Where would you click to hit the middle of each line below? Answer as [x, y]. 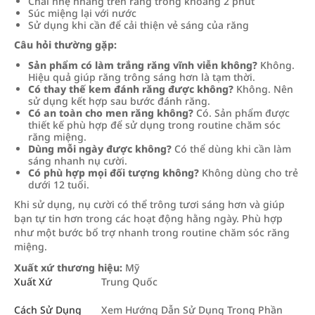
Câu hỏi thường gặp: [65, 45]
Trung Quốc [129, 282]
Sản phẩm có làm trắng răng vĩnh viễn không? [143, 65]
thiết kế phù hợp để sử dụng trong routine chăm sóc [154, 125]
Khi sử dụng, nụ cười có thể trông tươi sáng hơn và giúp [149, 204]
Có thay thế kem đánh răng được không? [131, 89]
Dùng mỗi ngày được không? [100, 149]
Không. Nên [263, 89]
